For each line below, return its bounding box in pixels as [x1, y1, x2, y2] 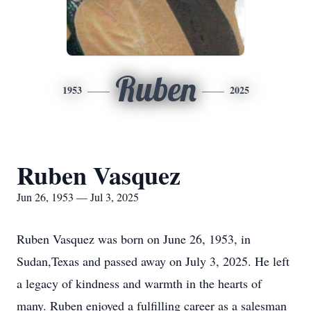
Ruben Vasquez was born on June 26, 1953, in [17, 230, 251, 247]
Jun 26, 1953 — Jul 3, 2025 [17, 190, 139, 204]
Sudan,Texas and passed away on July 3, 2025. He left [17, 253, 289, 269]
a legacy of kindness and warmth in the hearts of [17, 275, 262, 292]
